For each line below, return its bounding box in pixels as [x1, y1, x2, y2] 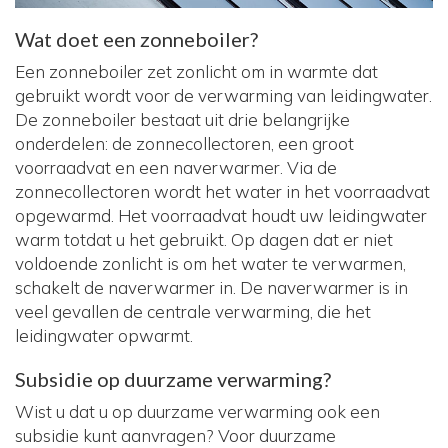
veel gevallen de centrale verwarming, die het [15, 301, 371, 323]
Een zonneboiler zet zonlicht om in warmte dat [15, 61, 378, 83]
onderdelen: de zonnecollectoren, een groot [15, 133, 354, 155]
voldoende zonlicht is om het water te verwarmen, [15, 253, 406, 275]
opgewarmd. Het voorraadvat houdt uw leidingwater [15, 205, 427, 227]
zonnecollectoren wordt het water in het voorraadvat [15, 181, 430, 203]
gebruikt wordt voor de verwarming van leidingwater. [15, 85, 432, 107]
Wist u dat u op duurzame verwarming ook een [15, 401, 380, 423]
